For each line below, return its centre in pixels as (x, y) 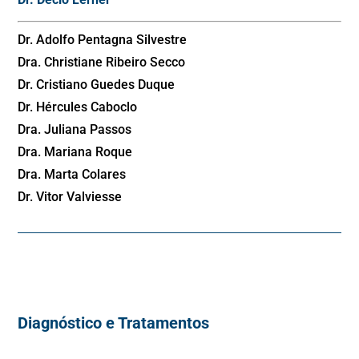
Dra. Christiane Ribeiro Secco (102, 63)
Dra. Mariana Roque (75, 152)
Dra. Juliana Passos (75, 130)
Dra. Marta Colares (72, 175)
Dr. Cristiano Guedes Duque (97, 85)
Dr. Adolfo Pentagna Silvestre (103, 40)
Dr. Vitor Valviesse (70, 197)
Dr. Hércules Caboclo (78, 107)
